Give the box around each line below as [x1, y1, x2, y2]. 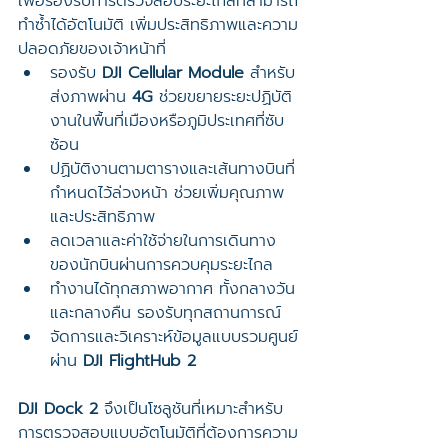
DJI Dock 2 [18, 397, 98, 422]
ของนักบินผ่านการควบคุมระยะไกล [50, 253, 273, 278]
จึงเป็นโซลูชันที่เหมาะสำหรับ [98, 397, 283, 422]
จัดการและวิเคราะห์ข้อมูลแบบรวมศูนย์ [50, 325, 298, 350]
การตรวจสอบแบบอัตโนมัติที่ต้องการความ [18, 421, 298, 446]
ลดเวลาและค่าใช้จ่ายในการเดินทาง [50, 229, 276, 254]
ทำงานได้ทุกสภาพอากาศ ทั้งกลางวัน [50, 277, 295, 302]
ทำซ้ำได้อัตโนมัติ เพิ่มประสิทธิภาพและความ [18, 13, 298, 38]
